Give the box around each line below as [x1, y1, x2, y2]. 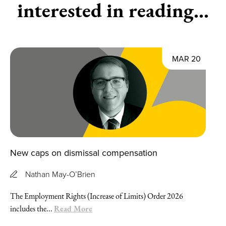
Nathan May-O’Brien [25, 168, 95, 180]
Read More [54, 202, 92, 214]
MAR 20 [172, 52, 201, 64]
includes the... [10, 203, 54, 214]
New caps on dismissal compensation [10, 146, 157, 159]
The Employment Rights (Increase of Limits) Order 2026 [10, 190, 183, 201]
